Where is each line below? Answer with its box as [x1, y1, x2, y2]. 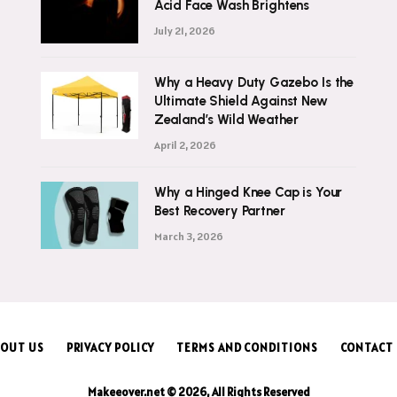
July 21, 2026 [153, 24, 215, 38]
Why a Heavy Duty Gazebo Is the [153, 74, 354, 91]
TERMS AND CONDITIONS [176, 340, 318, 356]
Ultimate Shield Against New [153, 93, 328, 110]
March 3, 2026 [153, 230, 223, 244]
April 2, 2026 [153, 138, 216, 152]
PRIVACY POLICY [66, 340, 155, 356]
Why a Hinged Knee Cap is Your [153, 184, 343, 201]
